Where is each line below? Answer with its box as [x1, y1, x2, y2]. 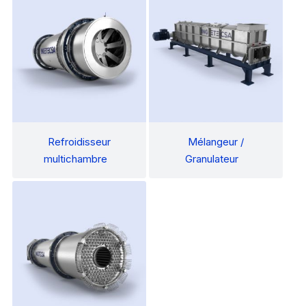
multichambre [43, 152, 107, 166]
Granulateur [185, 152, 238, 166]
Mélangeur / [188, 135, 244, 149]
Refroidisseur [48, 135, 111, 149]
